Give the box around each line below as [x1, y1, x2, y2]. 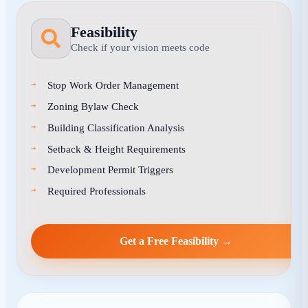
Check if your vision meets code [71, 41, 210, 53]
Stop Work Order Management [47, 79, 179, 91]
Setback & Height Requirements [47, 142, 186, 155]
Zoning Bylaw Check [47, 100, 139, 113]
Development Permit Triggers [47, 164, 173, 176]
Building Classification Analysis [47, 121, 184, 133]
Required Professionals [47, 185, 146, 197]
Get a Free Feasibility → [120, 234, 232, 247]
